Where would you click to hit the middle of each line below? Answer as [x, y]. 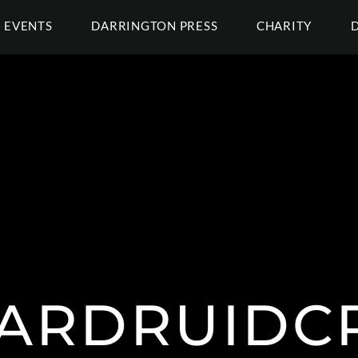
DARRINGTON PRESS [155, 26]
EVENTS [28, 26]
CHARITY [284, 26]
